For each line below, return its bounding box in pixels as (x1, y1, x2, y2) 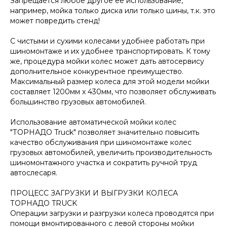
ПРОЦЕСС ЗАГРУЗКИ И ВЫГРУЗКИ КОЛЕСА (10, 188, 178, 198)
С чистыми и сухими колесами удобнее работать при (10, 36, 205, 46)
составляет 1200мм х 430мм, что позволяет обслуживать (10, 87, 216, 96)
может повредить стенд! (10, 16, 100, 25)
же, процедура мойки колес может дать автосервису (10, 56, 204, 66)
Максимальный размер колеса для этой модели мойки (10, 77, 209, 86)
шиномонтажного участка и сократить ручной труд (10, 158, 197, 167)
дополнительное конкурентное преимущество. (10, 66, 183, 76)
